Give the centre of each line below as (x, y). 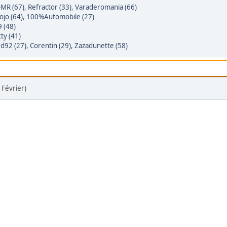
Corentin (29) (50, 46)
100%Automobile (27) (60, 17)
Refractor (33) (50, 7)
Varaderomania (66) (106, 7)
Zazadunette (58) (101, 46)
